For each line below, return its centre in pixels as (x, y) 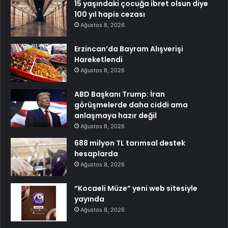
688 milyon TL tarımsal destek (130, 143)
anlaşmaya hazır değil (116, 116)
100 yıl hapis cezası (110, 15)
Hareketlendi (98, 60)
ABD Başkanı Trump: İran (120, 94)
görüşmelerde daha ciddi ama (131, 105)
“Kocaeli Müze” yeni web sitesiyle (136, 189)
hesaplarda (96, 154)
